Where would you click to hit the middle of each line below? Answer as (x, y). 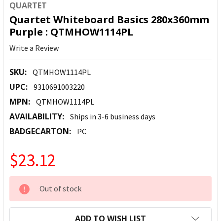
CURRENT (28, 182)
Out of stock (60, 189)
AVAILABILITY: (37, 117)
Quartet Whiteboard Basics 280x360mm (109, 20)
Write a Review (34, 48)
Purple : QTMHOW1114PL (71, 32)
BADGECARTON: (40, 131)
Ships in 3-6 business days (113, 117)
